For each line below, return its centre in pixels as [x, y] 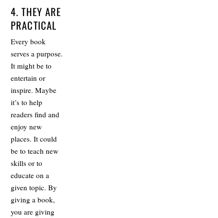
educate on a [30, 175]
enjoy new [27, 127]
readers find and [35, 115]
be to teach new [35, 151]
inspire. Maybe [34, 90]
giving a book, [33, 200]
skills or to [27, 163]
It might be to [31, 66]
